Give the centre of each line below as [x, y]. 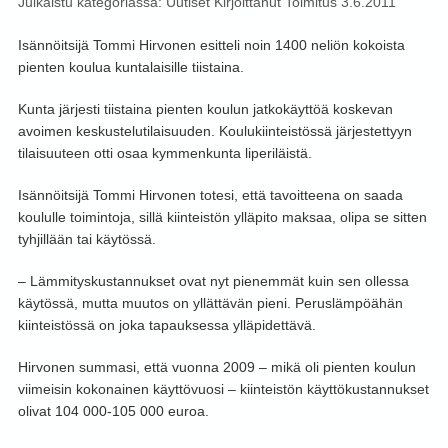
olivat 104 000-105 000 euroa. [113, 411]
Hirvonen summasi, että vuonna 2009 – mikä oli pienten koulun [216, 367]
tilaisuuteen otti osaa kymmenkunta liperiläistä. [164, 153]
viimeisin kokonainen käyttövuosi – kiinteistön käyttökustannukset [223, 389]
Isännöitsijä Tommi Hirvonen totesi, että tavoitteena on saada [210, 195]
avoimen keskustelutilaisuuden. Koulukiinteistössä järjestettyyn [214, 131]
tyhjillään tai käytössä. [86, 239]
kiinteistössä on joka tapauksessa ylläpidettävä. [166, 325]
